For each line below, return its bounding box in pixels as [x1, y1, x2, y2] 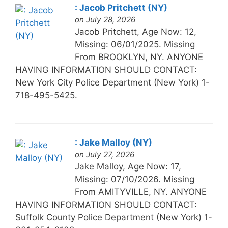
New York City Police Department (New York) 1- [15, 77, 210, 88]
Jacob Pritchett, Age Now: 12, [74, 26, 196, 37]
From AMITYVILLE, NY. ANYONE [74, 186, 207, 197]
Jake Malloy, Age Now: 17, [74, 161, 181, 172]
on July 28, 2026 [74, 14, 136, 24]
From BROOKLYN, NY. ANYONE [74, 51, 203, 62]
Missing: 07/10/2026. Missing [74, 174, 194, 184]
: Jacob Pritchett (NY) [74, 2, 167, 13]
